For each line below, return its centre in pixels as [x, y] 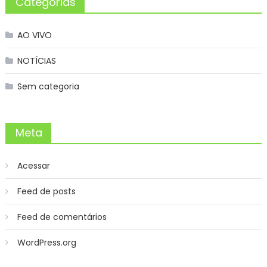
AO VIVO [34, 35]
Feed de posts [46, 191]
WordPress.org [46, 242]
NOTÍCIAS [36, 60]
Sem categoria [48, 86]
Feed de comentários [62, 217]
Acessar [33, 165]
